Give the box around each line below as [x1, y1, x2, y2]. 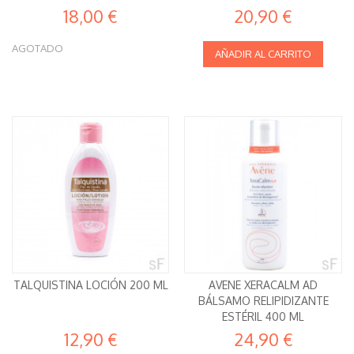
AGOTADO [12, 41, 63, 55]
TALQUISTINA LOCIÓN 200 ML [13, 278, 168, 292]
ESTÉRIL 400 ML [222, 310, 305, 324]
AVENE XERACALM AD [209, 278, 318, 292]
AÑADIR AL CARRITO [215, 47, 312, 60]
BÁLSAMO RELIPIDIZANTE [198, 294, 329, 308]
